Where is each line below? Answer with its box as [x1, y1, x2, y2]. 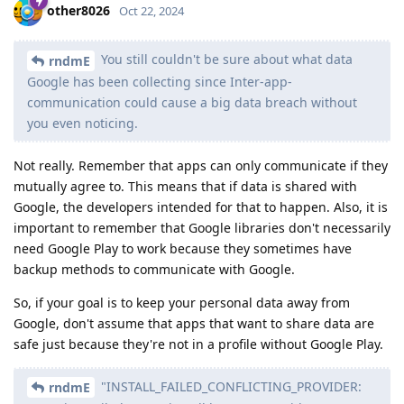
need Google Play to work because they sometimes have [14, 239, 352, 257]
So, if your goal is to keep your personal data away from [14, 293, 350, 311]
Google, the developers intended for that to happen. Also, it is [14, 197, 388, 216]
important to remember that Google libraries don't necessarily [14, 218, 390, 236]
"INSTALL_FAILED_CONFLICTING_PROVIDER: [97, 377, 362, 395]
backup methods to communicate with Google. [14, 260, 295, 278]
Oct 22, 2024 [119, 2, 184, 19]
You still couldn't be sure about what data [97, 50, 353, 68]
